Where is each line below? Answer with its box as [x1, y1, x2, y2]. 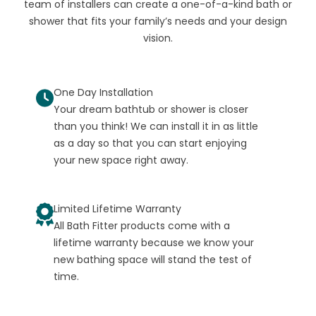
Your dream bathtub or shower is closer [53, 102, 248, 116]
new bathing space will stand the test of [53, 252, 252, 267]
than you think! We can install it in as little [53, 119, 258, 133]
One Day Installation [53, 85, 153, 99]
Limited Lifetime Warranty [53, 201, 181, 216]
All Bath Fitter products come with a [53, 218, 230, 233]
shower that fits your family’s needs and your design [28, 14, 287, 29]
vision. [142, 31, 173, 46]
